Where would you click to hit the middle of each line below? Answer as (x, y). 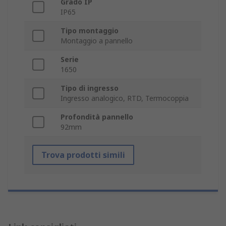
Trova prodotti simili (83, 155)
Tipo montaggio (90, 31)
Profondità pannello (97, 117)
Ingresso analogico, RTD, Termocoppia (125, 98)
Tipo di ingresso (90, 88)
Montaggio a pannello (97, 41)
